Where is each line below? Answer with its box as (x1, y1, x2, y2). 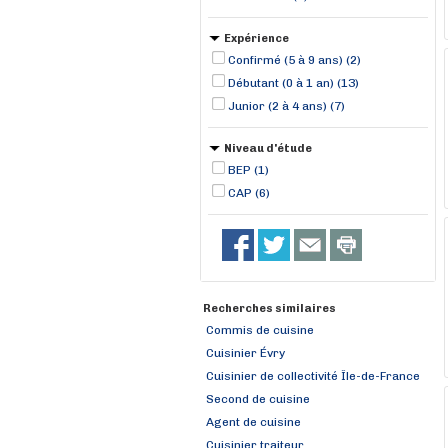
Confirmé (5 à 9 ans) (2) (228, 53, 361, 67)
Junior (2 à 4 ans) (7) (228, 99, 345, 113)
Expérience (224, 32, 289, 45)
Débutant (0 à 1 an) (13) (228, 76, 359, 90)
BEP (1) (228, 163, 269, 177)
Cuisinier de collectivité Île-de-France (206, 369, 420, 383)
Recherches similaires (203, 302, 336, 315)
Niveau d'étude (224, 142, 312, 155)
